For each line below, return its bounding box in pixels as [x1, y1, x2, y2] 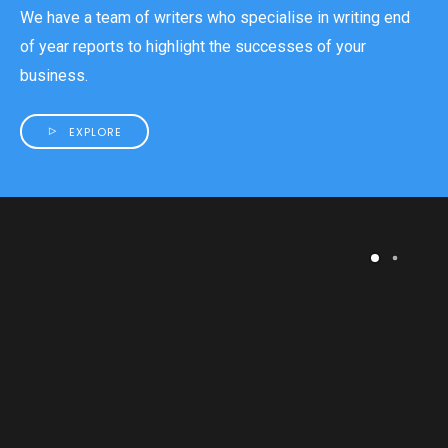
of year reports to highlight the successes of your [20, 37, 366, 56]
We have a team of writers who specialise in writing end [20, 8, 410, 27]
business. [20, 66, 88, 85]
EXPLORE [69, 124, 122, 140]
